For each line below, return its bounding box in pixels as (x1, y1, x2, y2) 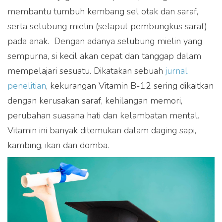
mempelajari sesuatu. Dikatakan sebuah (7, 65, 166, 77)
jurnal (166, 65, 188, 77)
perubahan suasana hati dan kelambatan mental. (7, 110, 199, 122)
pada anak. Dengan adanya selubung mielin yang (7, 35, 202, 48)
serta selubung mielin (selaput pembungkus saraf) (7, 20, 207, 33)
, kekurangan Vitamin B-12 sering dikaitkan (46, 80, 214, 92)
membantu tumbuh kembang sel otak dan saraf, (7, 5, 198, 18)
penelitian (7, 80, 46, 92)
